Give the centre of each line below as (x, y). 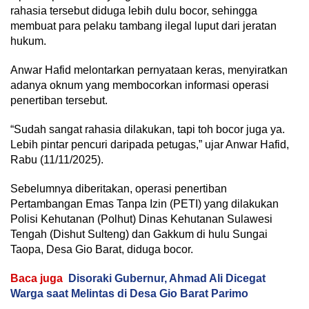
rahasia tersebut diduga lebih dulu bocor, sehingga (134, 11)
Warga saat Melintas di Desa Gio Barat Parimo (129, 294)
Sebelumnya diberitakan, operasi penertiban (119, 189)
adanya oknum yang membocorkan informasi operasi (140, 86)
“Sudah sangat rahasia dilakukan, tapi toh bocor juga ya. (148, 130)
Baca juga (37, 279)
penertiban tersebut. (59, 101)
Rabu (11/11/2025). (57, 160)
